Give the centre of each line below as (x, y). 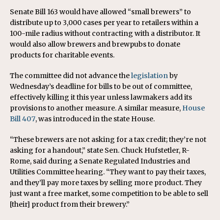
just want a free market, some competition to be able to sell (109, 194)
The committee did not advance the (70, 76)
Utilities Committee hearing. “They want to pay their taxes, (108, 172)
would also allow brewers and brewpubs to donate (95, 44)
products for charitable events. (62, 55)
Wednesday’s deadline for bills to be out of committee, (101, 87)
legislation (150, 76)
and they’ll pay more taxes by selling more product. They (106, 183)
